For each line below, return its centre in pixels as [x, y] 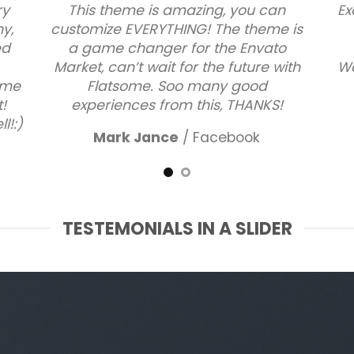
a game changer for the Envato [177, 48]
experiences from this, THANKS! [177, 105]
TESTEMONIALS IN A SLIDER [177, 228]
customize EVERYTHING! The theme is [177, 29]
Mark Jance [136, 137]
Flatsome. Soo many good [177, 86]
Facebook [227, 137]
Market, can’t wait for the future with [177, 67]
